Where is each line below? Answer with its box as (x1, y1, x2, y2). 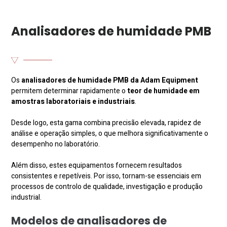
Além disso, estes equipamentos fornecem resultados (11, 160, 182, 171)
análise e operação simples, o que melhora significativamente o (11, 128, 209, 139)
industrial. (11, 192, 42, 203)
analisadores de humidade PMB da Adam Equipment (21, 74, 199, 86)
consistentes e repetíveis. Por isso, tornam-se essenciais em (11, 170, 202, 181)
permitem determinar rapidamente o (11, 85, 126, 96)
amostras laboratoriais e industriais (11, 96, 135, 107)
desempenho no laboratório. (11, 138, 100, 149)
